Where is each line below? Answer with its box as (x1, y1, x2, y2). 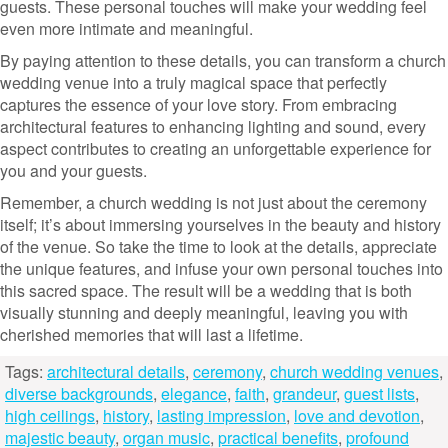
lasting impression (157, 404, 286, 427)
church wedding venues (270, 360, 439, 383)
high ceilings (5, 404, 95, 427)
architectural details (47, 360, 185, 383)
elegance (161, 382, 227, 405)
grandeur (273, 382, 336, 405)
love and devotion (294, 404, 420, 427)
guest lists (344, 382, 415, 405)
